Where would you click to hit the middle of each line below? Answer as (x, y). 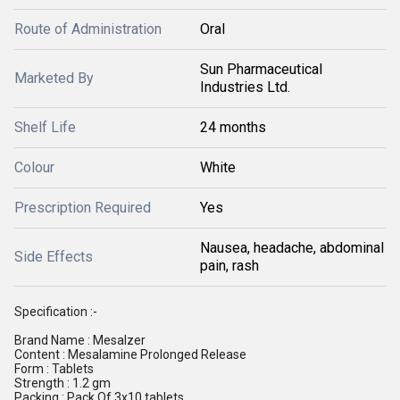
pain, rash (229, 266)
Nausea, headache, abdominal (292, 248)
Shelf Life (45, 127)
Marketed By (54, 78)
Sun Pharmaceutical (261, 69)
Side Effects (54, 257)
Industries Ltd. (245, 87)
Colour (34, 167)
